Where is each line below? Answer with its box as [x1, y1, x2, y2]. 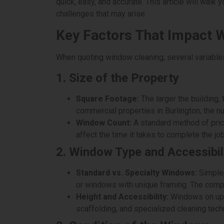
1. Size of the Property [56, 70, 179, 85]
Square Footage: [76, 93, 139, 103]
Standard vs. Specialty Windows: [76, 167, 197, 177]
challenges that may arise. [56, 9, 146, 18]
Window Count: [76, 117, 131, 127]
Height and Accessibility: [76, 191, 168, 201]
